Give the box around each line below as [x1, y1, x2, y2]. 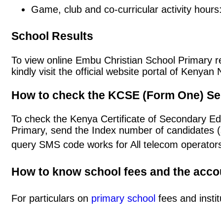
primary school [91, 193, 155, 204]
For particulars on [11, 193, 91, 204]
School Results [11, 30, 93, 43]
